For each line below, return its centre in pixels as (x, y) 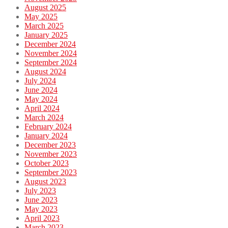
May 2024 (41, 99)
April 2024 (42, 108)
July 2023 (40, 191)
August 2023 (45, 182)
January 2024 (46, 136)
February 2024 (48, 127)
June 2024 (41, 90)
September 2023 (51, 173)
